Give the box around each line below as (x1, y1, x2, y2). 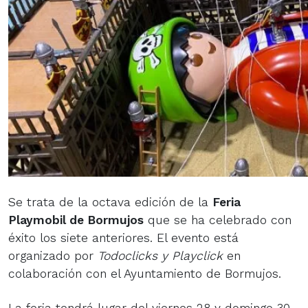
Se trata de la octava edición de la (8, 195, 212, 209)
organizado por (8, 248, 98, 263)
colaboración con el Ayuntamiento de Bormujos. (8, 266, 281, 280)
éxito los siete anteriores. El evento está (8, 230, 239, 245)
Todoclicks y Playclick (98, 248, 227, 263)
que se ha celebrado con (144, 212, 291, 227)
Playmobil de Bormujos (8, 212, 144, 227)
